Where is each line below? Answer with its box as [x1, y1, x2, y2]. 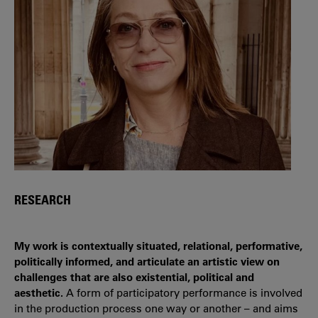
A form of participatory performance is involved [66, 286, 302, 300]
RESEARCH [14, 191, 71, 207]
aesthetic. [14, 286, 66, 300]
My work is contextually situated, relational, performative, [14, 239, 302, 253]
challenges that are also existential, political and [14, 270, 254, 284]
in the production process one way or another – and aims [14, 302, 298, 315]
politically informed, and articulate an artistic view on [14, 255, 280, 268]
